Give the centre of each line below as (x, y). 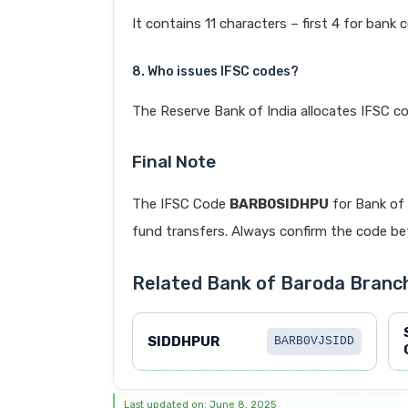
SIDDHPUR (184, 341)
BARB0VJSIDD (314, 342)
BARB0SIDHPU (279, 204)
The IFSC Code (181, 204)
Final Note (174, 162)
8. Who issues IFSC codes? (215, 72)
